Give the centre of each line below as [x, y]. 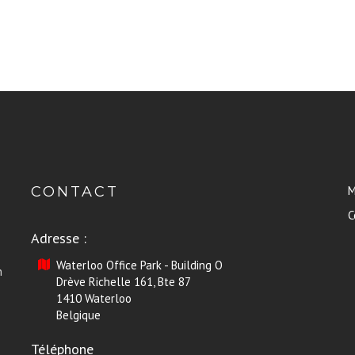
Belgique [79, 315]
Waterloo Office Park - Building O [140, 265]
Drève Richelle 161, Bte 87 [124, 282]
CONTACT [75, 192]
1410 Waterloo [94, 298]
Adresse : [59, 238]
